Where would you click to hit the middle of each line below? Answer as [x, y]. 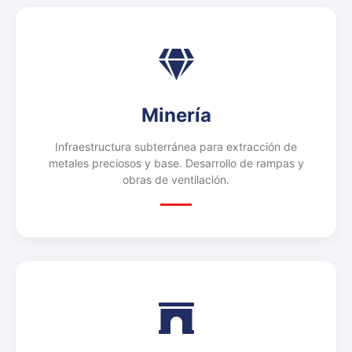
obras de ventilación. [176, 179]
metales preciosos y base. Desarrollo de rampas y [176, 163]
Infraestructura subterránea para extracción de [176, 146]
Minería [176, 115]
